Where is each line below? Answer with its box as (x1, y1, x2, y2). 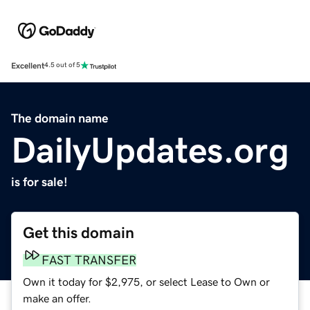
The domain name (11, 111, 109, 125)
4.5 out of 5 (44, 62, 80, 69)
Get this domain (23, 224, 134, 241)
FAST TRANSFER (42, 253, 136, 266)
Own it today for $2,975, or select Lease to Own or (23, 275, 270, 287)
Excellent (11, 61, 44, 70)
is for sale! (11, 175, 68, 188)
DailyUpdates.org (11, 131, 289, 168)
